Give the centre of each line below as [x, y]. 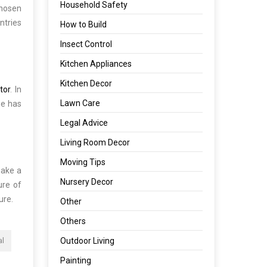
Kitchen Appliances [96, 64]
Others [73, 221]
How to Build [84, 24]
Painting [76, 260]
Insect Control [86, 44]
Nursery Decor [87, 182]
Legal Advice [84, 123]
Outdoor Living [88, 241]
